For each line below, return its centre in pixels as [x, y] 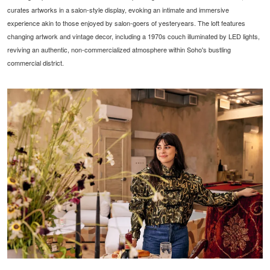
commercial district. [36, 62]
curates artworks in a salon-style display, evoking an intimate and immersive [118, 9]
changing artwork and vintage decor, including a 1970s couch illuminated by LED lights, [134, 36]
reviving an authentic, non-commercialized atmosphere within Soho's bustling [119, 49]
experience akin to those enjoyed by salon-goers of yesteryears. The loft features [127, 23]
